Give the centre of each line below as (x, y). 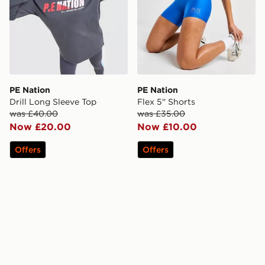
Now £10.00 (167, 126)
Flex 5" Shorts (166, 101)
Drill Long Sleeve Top (53, 101)
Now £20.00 (40, 126)
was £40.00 (34, 113)
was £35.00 (161, 113)
